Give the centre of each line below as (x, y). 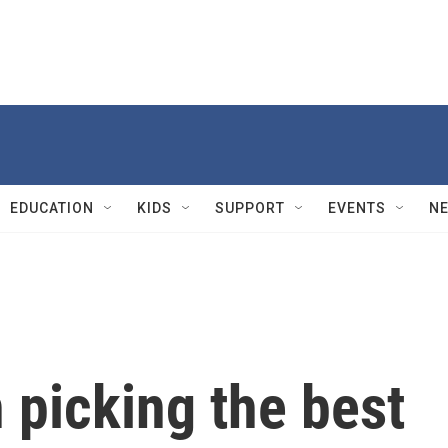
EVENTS (357, 208)
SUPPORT (250, 208)
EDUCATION (52, 208)
